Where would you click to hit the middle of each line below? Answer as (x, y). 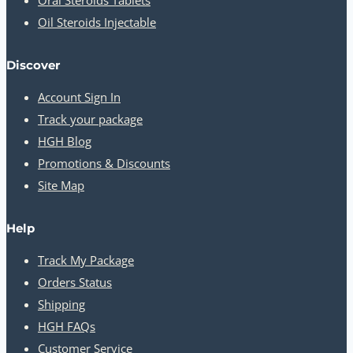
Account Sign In (79, 97)
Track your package (90, 119)
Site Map (61, 186)
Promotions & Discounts (104, 163)
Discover (33, 65)
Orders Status (75, 282)
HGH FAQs (67, 327)
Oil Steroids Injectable (97, 22)
